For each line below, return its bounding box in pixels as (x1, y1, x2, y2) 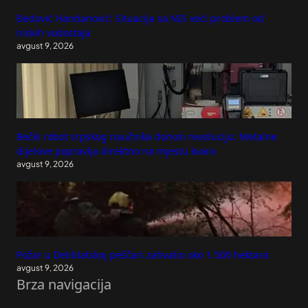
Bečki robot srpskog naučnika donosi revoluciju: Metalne (16, 130, 277, 144)
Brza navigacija (16, 275, 111, 294)
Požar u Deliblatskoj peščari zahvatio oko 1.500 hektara (16, 248, 269, 262)
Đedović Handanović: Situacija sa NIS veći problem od (16, 12, 264, 25)
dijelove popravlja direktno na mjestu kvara (16, 144, 216, 158)
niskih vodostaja (16, 26, 91, 40)
